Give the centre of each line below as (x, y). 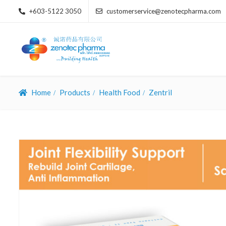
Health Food (120, 92)
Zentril (160, 92)
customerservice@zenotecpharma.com (164, 11)
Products (75, 92)
